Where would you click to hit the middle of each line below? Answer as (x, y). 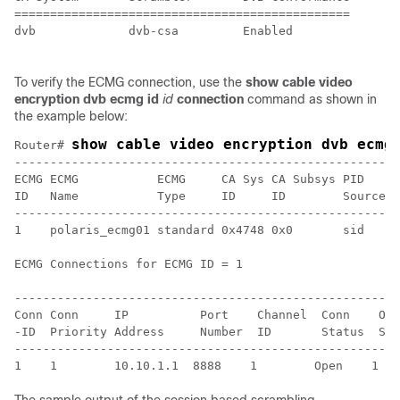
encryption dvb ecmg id (87, 100)
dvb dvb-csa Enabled (157, 31)
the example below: (71, 117)
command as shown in (312, 100)
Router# (43, 146)
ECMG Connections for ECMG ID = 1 (129, 264)
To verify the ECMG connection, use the (130, 83)
